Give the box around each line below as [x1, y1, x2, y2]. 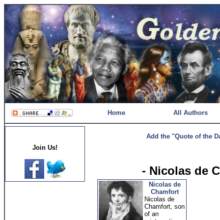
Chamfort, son [144, 203, 185, 210]
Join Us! [32, 144, 57, 151]
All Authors [173, 109, 208, 116]
